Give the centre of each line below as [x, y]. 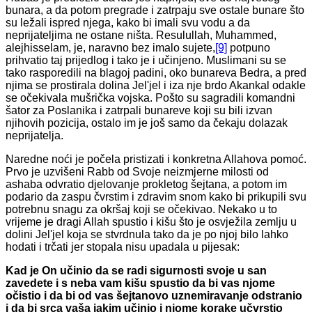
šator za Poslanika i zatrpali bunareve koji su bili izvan [139, 110]
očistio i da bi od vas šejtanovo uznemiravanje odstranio [154, 295]
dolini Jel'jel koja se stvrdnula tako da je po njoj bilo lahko [147, 234]
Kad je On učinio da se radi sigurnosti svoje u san [136, 270]
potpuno [249, 47]
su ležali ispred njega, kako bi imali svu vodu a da [128, 22]
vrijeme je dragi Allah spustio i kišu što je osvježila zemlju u [151, 221]
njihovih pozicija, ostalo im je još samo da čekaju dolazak [147, 123]
